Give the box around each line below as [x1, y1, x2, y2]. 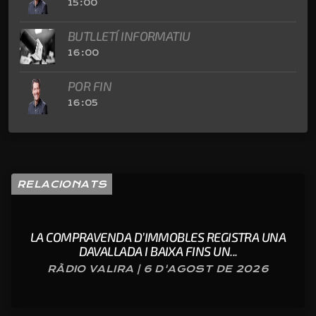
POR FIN [68, 78, 112, 95]
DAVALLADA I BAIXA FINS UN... [78, 243, 238, 259]
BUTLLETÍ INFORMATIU [68, 28, 190, 44]
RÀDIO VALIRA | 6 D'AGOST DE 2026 [47, 262, 269, 274]
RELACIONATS [17, 178, 107, 190]
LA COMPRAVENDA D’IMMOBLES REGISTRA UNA [30, 229, 286, 245]
